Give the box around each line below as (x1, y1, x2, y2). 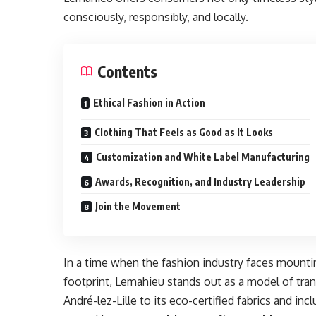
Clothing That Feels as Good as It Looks (95, 126, 274, 138)
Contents (97, 61, 158, 81)
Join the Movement (95, 200, 181, 212)
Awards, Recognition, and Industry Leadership (95, 176, 306, 188)
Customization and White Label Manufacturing (96, 151, 310, 163)
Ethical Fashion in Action (93, 97, 206, 109)
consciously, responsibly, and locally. (63, 10, 249, 24)
